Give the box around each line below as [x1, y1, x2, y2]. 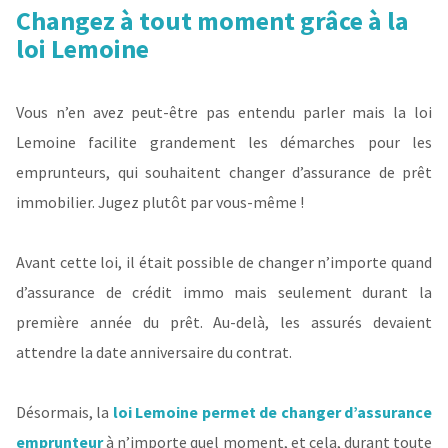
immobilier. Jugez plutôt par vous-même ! [16, 191, 304, 212]
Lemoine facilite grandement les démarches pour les [16, 131, 432, 152]
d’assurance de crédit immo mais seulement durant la [16, 281, 432, 302]
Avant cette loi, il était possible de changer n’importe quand [16, 251, 432, 272]
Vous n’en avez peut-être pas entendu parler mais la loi [16, 101, 432, 122]
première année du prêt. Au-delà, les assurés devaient [16, 311, 432, 332]
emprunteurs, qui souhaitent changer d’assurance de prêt [16, 161, 432, 182]
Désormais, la [16, 401, 113, 422]
